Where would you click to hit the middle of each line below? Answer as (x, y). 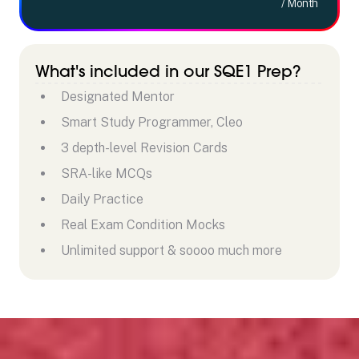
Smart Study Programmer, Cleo (152, 122)
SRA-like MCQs (107, 173)
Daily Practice (102, 199)
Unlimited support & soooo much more (171, 250)
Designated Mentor (118, 96)
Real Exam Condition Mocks (143, 224)
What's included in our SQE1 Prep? (168, 71)
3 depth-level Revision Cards (144, 147)
